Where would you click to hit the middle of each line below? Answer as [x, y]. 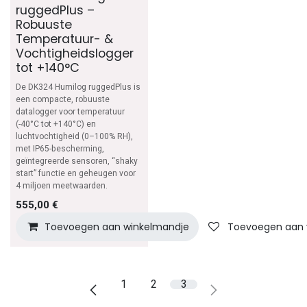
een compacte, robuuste [63, 99]
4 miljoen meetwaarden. [62, 185]
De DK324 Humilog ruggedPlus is [78, 87]
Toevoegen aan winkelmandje [117, 226]
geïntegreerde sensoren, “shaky [77, 161]
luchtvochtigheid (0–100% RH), [74, 136]
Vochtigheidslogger [75, 53]
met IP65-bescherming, [60, 148]
